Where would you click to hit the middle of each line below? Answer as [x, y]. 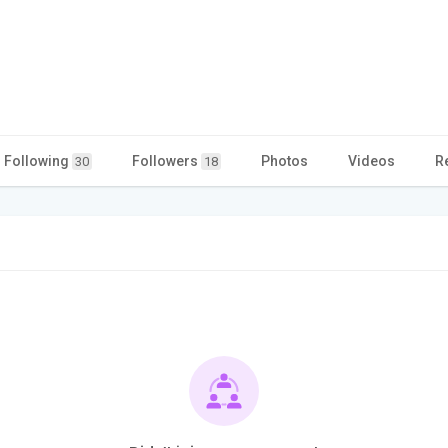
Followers [166, 160]
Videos [371, 160]
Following [38, 160]
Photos [284, 160]
